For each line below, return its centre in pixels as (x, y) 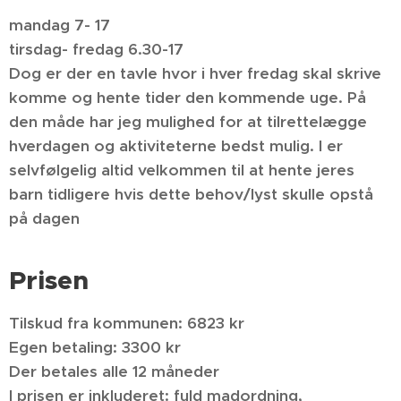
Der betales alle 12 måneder (114, 371)
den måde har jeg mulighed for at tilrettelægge (188, 122)
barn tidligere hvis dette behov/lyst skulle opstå (191, 194)
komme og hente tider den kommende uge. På (188, 98)
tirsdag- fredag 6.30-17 (101, 49)
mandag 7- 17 (62, 25)
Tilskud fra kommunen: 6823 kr (127, 323)
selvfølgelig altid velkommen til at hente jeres (182, 170)
